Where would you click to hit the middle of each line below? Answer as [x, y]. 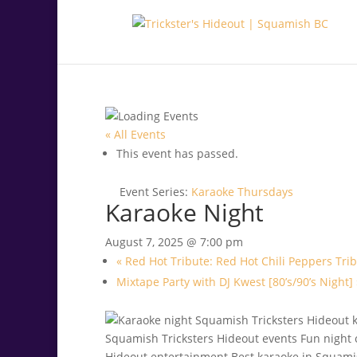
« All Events [135, 134]
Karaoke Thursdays [242, 192]
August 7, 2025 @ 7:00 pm [174, 242]
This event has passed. [177, 153]
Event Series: [155, 192]
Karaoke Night [184, 212]
